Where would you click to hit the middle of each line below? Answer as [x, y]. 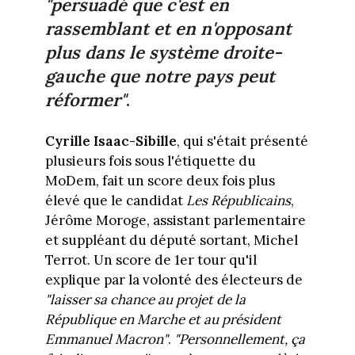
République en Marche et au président [163, 319]
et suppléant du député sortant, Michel [171, 240]
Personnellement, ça [242, 339]
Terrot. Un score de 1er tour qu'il [151, 260]
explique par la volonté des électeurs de [174, 279]
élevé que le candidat [115, 200]
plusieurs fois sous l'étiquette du [150, 160]
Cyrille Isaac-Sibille [111, 141]
